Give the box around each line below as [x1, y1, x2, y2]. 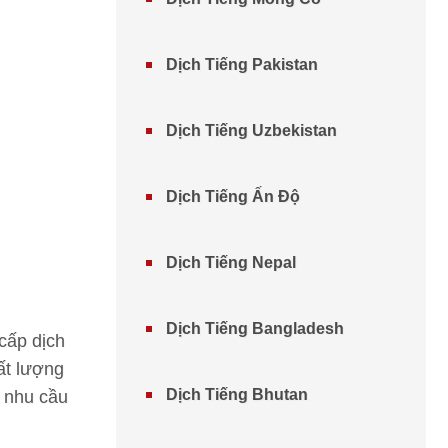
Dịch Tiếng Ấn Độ [166, 188, 300, 205]
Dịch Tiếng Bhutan [166, 386, 308, 403]
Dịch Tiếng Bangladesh [166, 320, 344, 337]
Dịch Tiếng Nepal [166, 254, 296, 271]
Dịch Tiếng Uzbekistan [166, 122, 337, 139]
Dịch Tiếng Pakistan [166, 56, 318, 73]
